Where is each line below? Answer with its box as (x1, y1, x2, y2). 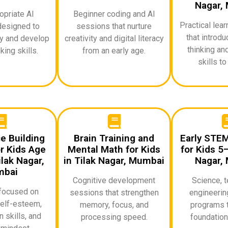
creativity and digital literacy (64, 33, 164, 43)
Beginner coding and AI (73, 9, 155, 19)
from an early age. (82, 45, 146, 55)
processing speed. (80, 212, 148, 222)
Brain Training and (74, 132, 154, 144)
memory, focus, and (79, 199, 149, 210)
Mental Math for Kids (68, 143, 160, 155)
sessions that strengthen (69, 187, 159, 197)
